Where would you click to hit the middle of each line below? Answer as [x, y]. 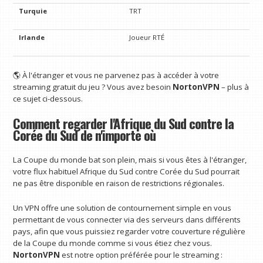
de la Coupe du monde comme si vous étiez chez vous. [113, 243]
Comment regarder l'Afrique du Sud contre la [124, 123]
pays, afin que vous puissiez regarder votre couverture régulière [129, 231]
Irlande [32, 38]
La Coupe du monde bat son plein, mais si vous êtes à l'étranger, [130, 160]
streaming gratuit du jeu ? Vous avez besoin [93, 87]
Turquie [33, 11]
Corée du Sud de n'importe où [85, 135]
